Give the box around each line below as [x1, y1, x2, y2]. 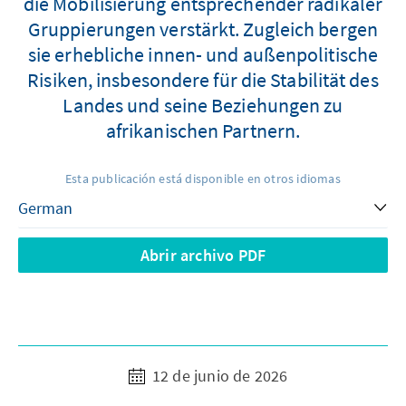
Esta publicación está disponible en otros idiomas [65, 170, 341, 187]
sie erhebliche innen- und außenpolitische [27, 42, 379, 67]
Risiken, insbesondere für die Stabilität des [27, 67, 379, 92]
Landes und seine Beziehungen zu [63, 92, 343, 118]
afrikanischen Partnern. [105, 118, 301, 143]
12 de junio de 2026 [148, 365, 288, 386]
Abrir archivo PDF [140, 245, 266, 266]
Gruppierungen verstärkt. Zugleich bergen [27, 16, 378, 42]
